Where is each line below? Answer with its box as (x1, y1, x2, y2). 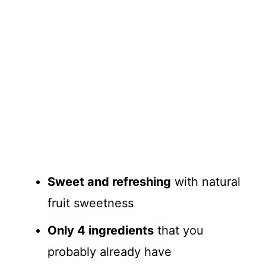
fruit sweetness (47, 196, 134, 211)
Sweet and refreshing (47, 175, 171, 189)
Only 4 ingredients (47, 223, 154, 238)
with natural (171, 175, 240, 189)
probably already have (47, 245, 172, 259)
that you (154, 223, 204, 238)
